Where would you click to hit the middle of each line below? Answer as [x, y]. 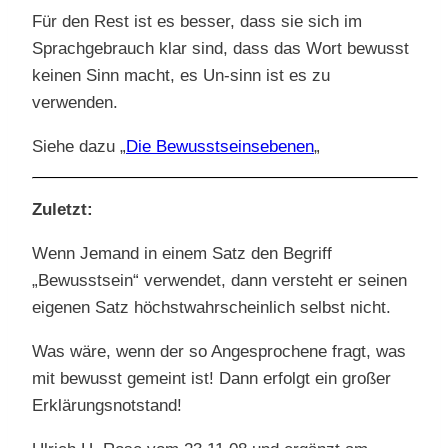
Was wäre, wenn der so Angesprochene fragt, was [219, 352]
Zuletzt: [62, 210]
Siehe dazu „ [79, 147]
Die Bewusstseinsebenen [220, 147]
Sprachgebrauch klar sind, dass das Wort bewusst [220, 49]
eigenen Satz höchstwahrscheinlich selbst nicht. [211, 308]
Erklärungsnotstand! [107, 406]
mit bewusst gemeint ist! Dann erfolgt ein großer [211, 379]
